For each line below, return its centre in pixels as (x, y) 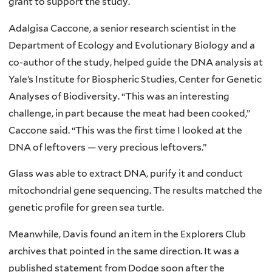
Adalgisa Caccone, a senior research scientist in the (122, 28)
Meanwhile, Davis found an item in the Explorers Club (127, 234)
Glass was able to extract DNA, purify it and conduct (126, 174)
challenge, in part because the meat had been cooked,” (129, 113)
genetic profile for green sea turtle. (86, 208)
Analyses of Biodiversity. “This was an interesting (119, 96)
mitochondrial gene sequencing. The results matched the (135, 191)
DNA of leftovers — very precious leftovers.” (107, 147)
